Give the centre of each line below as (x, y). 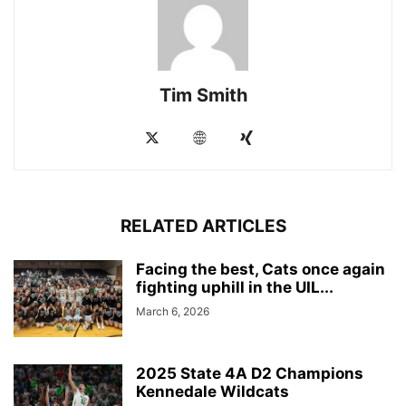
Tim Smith (203, 95)
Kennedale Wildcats (213, 391)
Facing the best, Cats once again (261, 269)
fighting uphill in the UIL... (235, 287)
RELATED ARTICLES (203, 226)
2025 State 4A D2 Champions (250, 373)
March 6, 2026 (173, 311)
